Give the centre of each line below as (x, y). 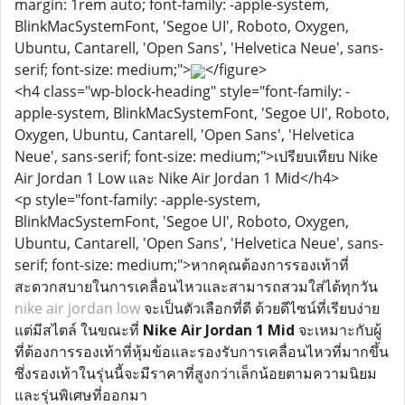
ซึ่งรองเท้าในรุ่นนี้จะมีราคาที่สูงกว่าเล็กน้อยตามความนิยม (196, 373)
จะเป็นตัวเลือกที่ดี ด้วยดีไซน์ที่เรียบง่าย (260, 308)
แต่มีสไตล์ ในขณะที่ (79, 330)
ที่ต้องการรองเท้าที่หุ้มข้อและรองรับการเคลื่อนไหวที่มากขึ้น (202, 352)
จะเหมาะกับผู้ (338, 330)
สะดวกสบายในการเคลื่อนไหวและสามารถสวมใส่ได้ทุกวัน (196, 287)
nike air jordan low (77, 308)
